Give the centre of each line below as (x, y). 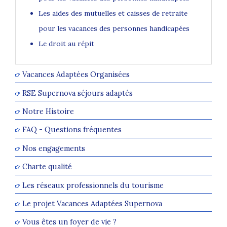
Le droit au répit (66, 44)
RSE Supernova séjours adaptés (78, 93)
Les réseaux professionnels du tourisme (93, 185)
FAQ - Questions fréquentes (72, 130)
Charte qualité (47, 167)
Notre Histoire (48, 111)
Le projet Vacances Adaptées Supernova (92, 204)
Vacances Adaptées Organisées (76, 74)
